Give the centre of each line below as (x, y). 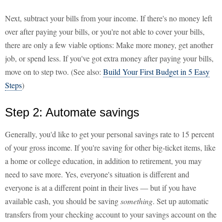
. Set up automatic (181, 201)
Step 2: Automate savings (72, 112)
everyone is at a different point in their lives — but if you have (101, 188)
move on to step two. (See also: (54, 72)
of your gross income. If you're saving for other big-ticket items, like (110, 148)
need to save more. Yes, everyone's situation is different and (97, 174)
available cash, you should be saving (63, 201)
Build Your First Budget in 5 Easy (156, 72)
